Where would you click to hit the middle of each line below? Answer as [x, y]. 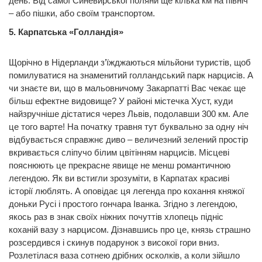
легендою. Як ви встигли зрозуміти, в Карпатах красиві [119, 178]
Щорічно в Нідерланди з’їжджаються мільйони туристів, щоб [130, 63]
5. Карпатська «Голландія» [66, 32]
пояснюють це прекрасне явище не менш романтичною [120, 166]
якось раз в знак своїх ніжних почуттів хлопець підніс [116, 217]
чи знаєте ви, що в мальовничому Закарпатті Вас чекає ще [127, 88]
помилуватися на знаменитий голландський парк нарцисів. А [131, 75]
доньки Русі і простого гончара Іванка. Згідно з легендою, [123, 204]
